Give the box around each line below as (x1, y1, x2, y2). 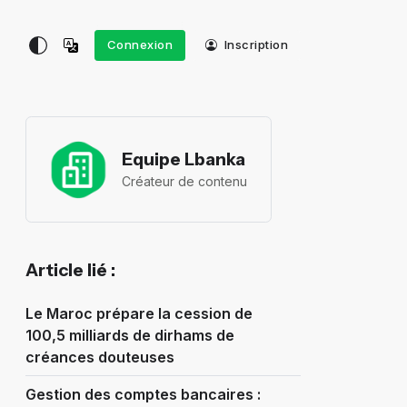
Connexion (106, 37, 174, 53)
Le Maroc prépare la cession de (25, 304, 253, 323)
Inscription (221, 37, 289, 53)
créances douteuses (25, 348, 174, 367)
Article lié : (25, 259, 115, 282)
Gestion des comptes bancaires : (25, 385, 261, 404)
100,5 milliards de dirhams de (25, 326, 234, 345)
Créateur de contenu (122, 173, 248, 189)
